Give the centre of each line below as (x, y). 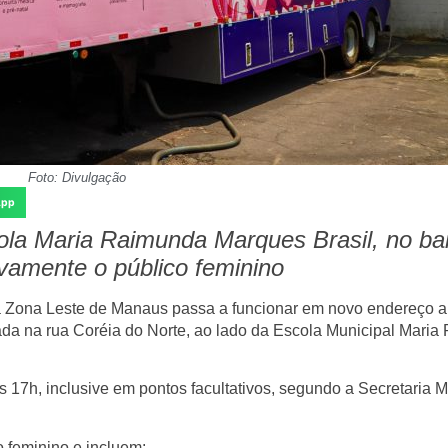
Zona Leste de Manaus (86, 309)
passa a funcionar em (248, 309)
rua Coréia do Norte (116, 331)
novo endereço (381, 309)
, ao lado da (229, 331)
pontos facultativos (205, 389)
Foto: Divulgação (76, 177)
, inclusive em (88, 389)
